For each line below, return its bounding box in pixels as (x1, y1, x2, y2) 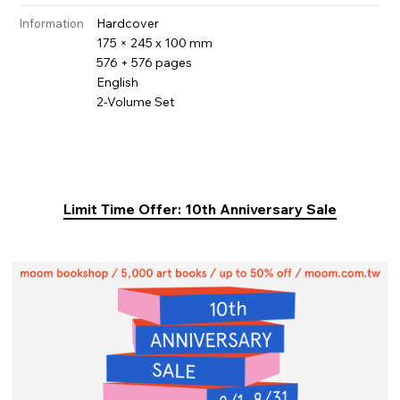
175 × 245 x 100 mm (96, 34, 213, 51)
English (96, 73, 139, 90)
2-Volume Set (96, 93, 175, 110)
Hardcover (96, 14, 160, 31)
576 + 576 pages (96, 54, 193, 71)
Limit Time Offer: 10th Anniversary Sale (63, 199, 337, 218)
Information (20, 15, 85, 30)
